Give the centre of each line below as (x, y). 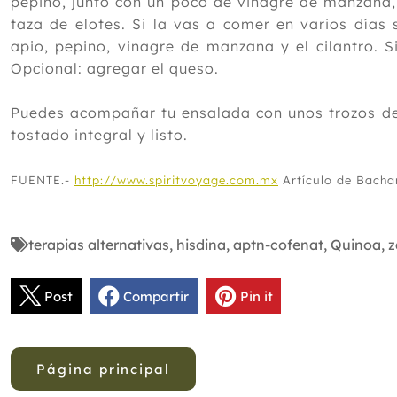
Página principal (104, 369)
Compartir (156, 296)
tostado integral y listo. (99, 135)
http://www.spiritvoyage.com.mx (176, 180)
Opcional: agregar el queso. (115, 69)
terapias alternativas (99, 245)
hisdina (201, 245)
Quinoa (356, 245)
